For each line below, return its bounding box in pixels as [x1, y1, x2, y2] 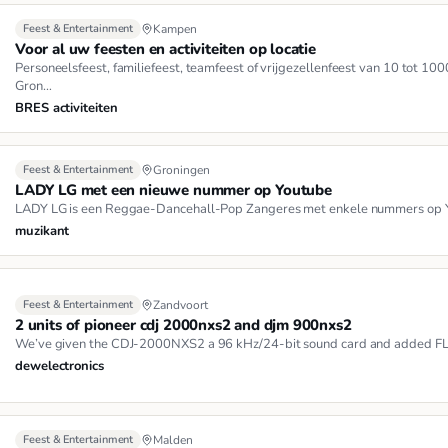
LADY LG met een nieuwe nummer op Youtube [15, 180, 332, 201]
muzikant [15, 222, 70, 241]
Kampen [153, 21, 197, 38]
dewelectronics [15, 357, 104, 376]
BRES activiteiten [15, 99, 118, 118]
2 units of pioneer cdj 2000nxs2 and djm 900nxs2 [15, 315, 352, 336]
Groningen [153, 162, 210, 179]
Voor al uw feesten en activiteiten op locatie [15, 39, 316, 60]
